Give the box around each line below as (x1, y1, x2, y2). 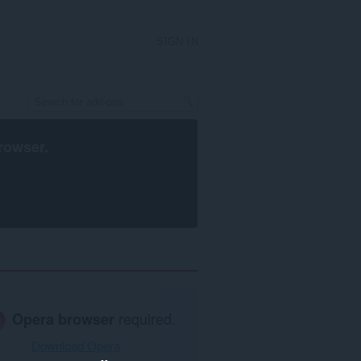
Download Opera (31, 337, 120, 355)
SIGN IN (156, 35, 199, 48)
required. (114, 307, 176, 329)
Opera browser (12, 307, 115, 330)
